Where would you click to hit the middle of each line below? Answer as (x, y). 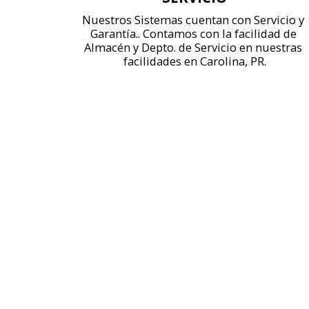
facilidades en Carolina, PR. (195, 61)
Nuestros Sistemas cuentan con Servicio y (193, 19)
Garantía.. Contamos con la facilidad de (193, 33)
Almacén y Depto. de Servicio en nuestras (193, 47)
